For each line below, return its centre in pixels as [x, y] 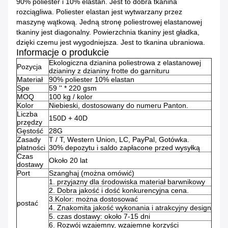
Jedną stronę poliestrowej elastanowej [141, 22]
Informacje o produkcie [63, 53]
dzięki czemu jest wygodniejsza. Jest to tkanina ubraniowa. [111, 42]
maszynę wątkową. [47, 22]
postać [27, 203]
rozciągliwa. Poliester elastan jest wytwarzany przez [99, 12]
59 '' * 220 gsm [73, 88]
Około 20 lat [68, 161]
